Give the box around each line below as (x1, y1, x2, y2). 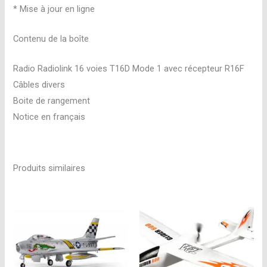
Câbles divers (13, 79, 66, 91)
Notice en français (13, 111, 86, 123)
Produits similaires (13, 162, 86, 173)
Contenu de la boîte (13, 33, 89, 44)
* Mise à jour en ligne (13, 3, 95, 14)
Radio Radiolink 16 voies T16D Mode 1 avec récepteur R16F (13, 63, 245, 74)
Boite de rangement (13, 95, 91, 107)
